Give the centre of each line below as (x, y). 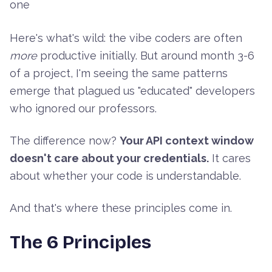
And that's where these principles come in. (121, 208)
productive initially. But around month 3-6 (146, 56)
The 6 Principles (80, 243)
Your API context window (187, 141)
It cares (230, 158)
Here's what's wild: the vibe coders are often (126, 38)
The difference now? (65, 141)
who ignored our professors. (83, 109)
